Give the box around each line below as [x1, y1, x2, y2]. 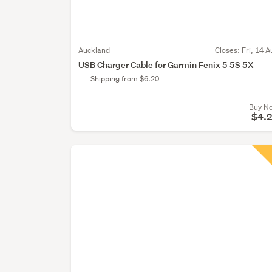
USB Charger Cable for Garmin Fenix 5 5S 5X [78, 59, 254, 71]
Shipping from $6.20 [90, 73, 160, 84]
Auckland [78, 45, 110, 56]
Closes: [214, 45, 242, 56]
